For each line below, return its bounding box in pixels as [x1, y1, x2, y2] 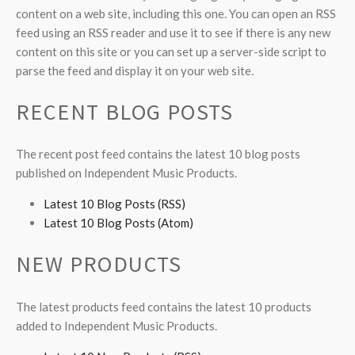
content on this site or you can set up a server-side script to [16, 44, 326, 59]
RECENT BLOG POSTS [16, 97, 234, 126]
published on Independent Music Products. [16, 166, 237, 181]
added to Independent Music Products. [16, 318, 217, 333]
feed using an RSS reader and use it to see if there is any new [16, 25, 330, 40]
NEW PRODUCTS [16, 250, 182, 279]
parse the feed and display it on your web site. [16, 63, 254, 78]
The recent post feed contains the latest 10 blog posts [16, 147, 300, 162]
